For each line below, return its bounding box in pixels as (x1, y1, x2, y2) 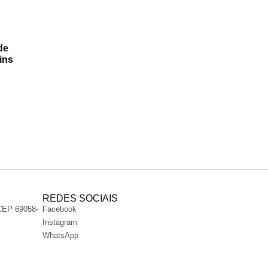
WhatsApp (42, 230, 78, 240)
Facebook (42, 204, 77, 214)
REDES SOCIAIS (42, 193, 118, 203)
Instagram (42, 217, 77, 227)
